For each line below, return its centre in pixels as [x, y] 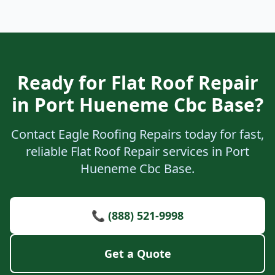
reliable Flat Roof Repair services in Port [137, 151]
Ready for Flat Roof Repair [137, 83]
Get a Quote [137, 254]
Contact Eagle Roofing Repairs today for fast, [137, 134]
